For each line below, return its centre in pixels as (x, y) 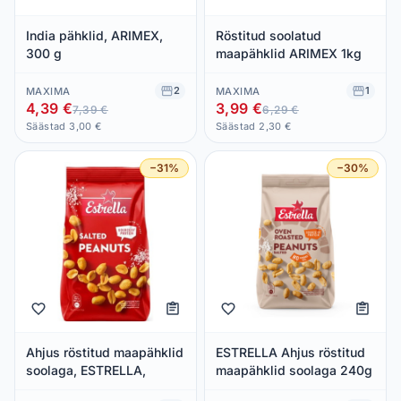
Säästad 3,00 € (64, 126)
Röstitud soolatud (269, 35)
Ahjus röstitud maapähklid (105, 352)
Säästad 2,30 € (254, 126)
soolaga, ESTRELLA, (86, 370)
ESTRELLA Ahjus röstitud (290, 352)
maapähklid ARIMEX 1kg (289, 53)
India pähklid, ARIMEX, (94, 35)
